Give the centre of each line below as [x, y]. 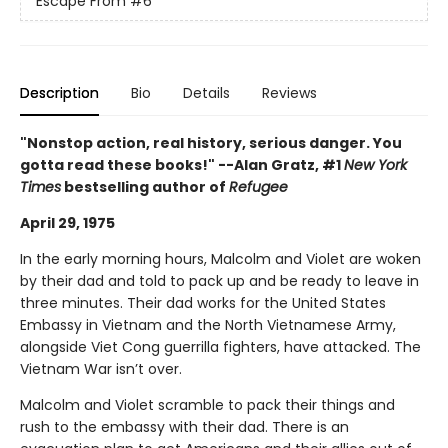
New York [375, 164]
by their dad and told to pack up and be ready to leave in [219, 280]
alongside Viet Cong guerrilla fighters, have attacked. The [220, 346]
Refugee [258, 186]
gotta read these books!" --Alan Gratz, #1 [182, 164]
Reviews [289, 92]
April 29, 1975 [67, 222]
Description [59, 92]
